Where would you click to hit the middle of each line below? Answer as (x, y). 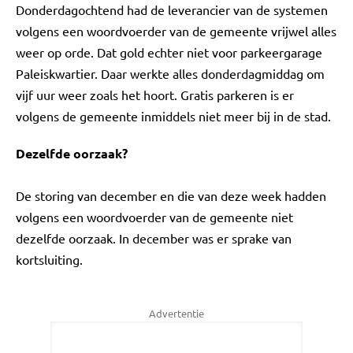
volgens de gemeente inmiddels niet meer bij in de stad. (173, 116)
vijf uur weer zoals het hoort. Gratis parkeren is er (155, 95)
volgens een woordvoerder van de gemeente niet (154, 217)
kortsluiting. (49, 259)
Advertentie (176, 313)
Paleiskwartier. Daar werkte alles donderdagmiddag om (170, 73)
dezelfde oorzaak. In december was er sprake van (154, 238)
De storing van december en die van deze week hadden (171, 195)
